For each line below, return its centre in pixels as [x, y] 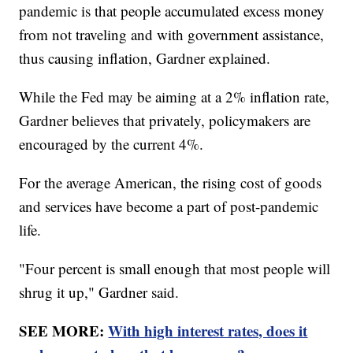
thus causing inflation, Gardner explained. [145, 58]
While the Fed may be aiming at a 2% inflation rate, [175, 97]
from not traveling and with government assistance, [172, 35]
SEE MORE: [64, 331]
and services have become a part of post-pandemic [169, 206]
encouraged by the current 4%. [111, 144]
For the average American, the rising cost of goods [171, 183]
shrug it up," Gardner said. [99, 292]
